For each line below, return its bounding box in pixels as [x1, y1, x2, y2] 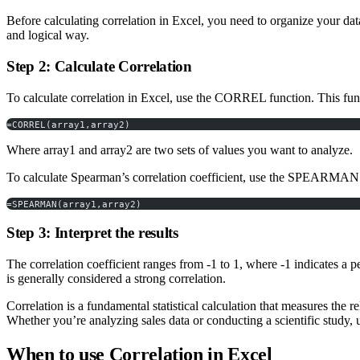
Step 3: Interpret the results [6, 224, 178, 242]
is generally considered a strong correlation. [6, 272, 226, 286]
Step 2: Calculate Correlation [6, 57, 192, 75]
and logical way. [6, 28, 89, 43]
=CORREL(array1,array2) [6, 119, 130, 130]
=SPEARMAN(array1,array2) [6, 198, 141, 210]
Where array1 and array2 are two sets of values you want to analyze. [6, 142, 353, 157]
